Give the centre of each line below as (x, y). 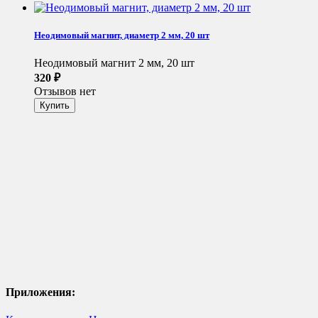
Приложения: (40, 292)
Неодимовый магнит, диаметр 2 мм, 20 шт (122, 35)
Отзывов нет (65, 92)
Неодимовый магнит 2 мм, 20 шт (114, 63)
